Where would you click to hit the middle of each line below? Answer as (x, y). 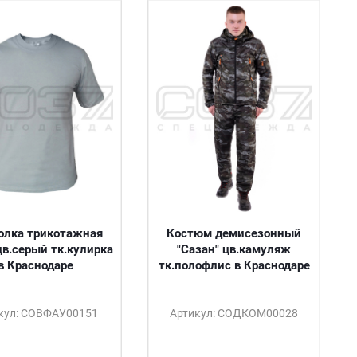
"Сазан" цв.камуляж (234, 249)
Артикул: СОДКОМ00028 (234, 313)
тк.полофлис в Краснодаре (234, 265)
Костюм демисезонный (234, 233)
